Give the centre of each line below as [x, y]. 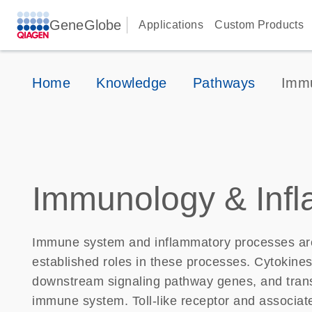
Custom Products [259, 25]
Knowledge [132, 83]
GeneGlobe [86, 25]
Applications [171, 25]
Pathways [224, 83]
